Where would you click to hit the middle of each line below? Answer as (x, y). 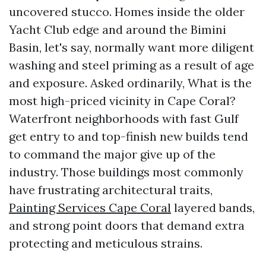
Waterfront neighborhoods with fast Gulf (124, 118)
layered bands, (213, 208)
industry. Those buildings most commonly (126, 172)
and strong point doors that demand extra (127, 225)
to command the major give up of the (112, 154)
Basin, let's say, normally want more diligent (132, 47)
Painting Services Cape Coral (90, 208)
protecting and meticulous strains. (106, 243)
